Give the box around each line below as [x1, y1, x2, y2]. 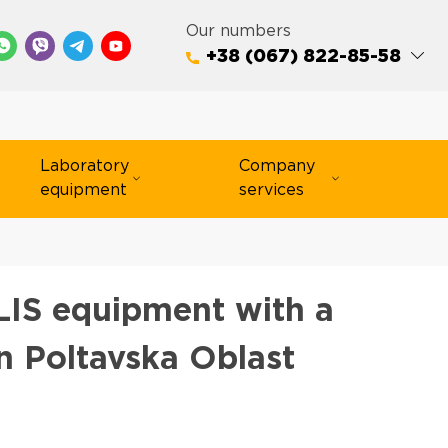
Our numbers [185, 24, 291, 39]
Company [239, 158, 315, 174]
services [239, 182, 304, 198]
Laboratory [40, 158, 129, 174]
